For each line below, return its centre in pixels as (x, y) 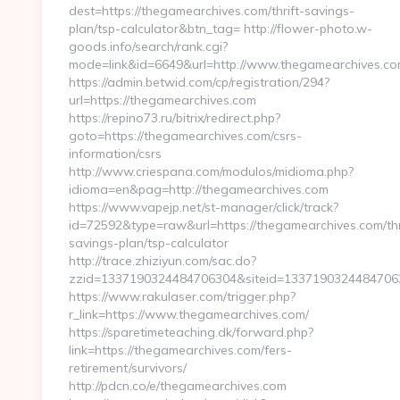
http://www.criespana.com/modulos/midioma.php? (211, 171)
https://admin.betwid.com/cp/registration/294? (199, 82)
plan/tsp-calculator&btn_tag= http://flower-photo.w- (221, 29)
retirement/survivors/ (128, 368)
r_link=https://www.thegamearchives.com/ (189, 314)
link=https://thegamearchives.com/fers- (180, 350)
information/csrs (115, 154)
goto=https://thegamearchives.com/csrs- (185, 136)
